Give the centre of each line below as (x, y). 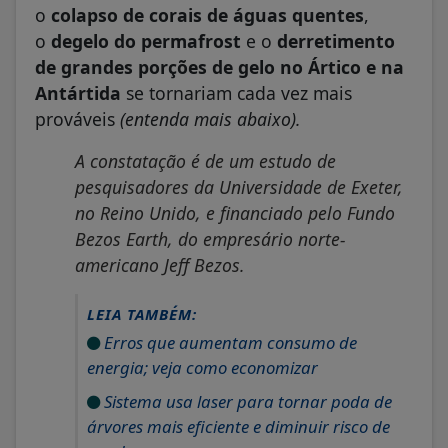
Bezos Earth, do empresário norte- (210, 238)
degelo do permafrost (148, 40)
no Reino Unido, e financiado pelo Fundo (235, 212)
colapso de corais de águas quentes (207, 14)
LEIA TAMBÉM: (142, 313)
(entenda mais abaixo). (208, 118)
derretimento (336, 40)
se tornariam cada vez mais (236, 92)
